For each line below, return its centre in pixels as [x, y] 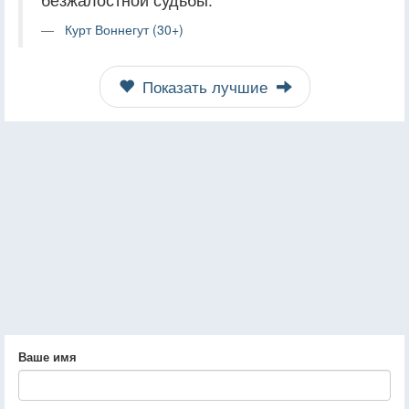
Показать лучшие [204, 86]
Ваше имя [47, 356]
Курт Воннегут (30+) [124, 29]
